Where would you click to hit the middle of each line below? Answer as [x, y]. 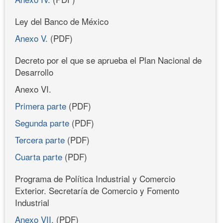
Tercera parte [40, 139]
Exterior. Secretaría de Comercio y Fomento [97, 190]
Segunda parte [42, 122]
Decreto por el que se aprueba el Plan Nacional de [108, 60]
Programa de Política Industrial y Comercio [95, 178]
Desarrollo [34, 72]
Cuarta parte [39, 156]
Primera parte [41, 106]
